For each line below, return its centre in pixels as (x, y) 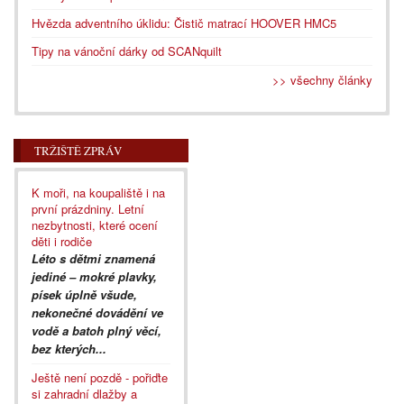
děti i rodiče (62, 241)
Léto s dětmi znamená (93, 258)
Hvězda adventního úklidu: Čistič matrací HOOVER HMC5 (184, 23)
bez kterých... (69, 348)
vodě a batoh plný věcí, (96, 330)
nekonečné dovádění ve (97, 312)
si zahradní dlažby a (84, 393)
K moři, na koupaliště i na (98, 192)
